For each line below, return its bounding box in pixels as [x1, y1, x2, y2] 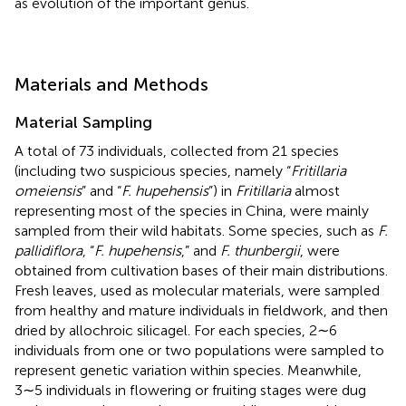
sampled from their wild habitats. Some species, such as [14, 221, 378, 239]
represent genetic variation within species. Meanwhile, [14, 361, 362, 379]
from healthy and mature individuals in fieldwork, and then [14, 301, 388, 319]
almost [291, 181, 340, 199]
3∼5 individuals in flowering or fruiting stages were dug [14, 381, 366, 399]
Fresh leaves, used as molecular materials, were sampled [14, 281, 380, 299]
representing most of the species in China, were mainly [14, 201, 369, 219]
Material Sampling [14, 111, 152, 132]
